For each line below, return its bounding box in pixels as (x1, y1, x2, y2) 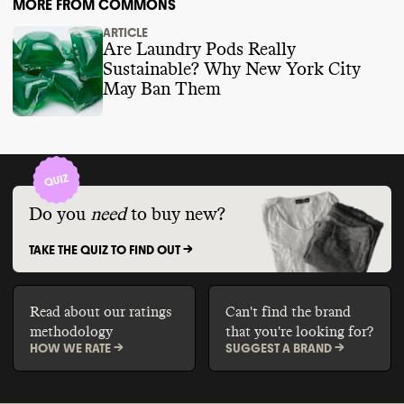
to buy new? (130, 205, 225, 224)
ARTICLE (103, 25, 148, 41)
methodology (29, 324, 113, 339)
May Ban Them (103, 80, 221, 99)
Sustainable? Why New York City (103, 60, 361, 79)
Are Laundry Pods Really (103, 41, 296, 60)
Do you (28, 205, 86, 224)
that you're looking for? (225, 324, 373, 339)
